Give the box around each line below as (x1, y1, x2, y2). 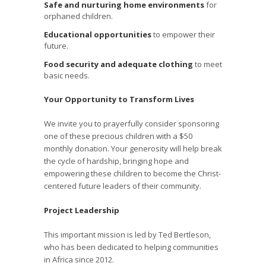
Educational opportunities (44, 29, 151, 40)
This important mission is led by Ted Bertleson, (44, 229, 211, 240)
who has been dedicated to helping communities (44, 242, 218, 253)
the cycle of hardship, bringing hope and (44, 156, 189, 167)
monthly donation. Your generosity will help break (44, 143, 222, 154)
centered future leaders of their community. (44, 180, 201, 192)
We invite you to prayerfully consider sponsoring (44, 118, 219, 129)
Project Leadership (44, 205, 119, 216)
